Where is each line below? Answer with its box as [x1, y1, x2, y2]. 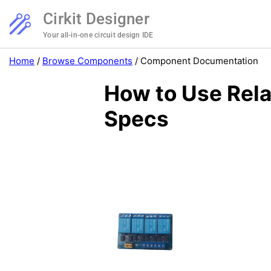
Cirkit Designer [43, 10, 149, 28]
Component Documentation [140, 55, 258, 67]
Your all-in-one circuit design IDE [43, 31, 154, 39]
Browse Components [42, 55, 132, 67]
